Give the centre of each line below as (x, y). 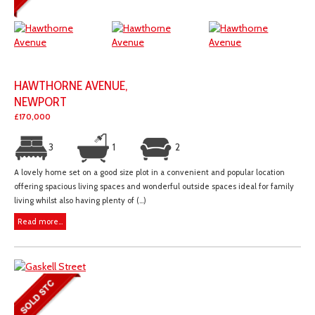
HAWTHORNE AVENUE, (71, 86)
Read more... (40, 222)
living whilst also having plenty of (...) (80, 201)
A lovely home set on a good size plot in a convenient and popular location (149, 173)
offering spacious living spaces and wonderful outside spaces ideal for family (154, 187)
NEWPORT (40, 102)
